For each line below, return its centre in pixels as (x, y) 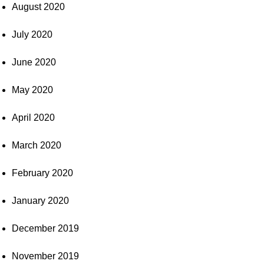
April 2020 (33, 118)
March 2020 (37, 145)
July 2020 (32, 34)
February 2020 (42, 173)
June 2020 (34, 62)
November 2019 (45, 256)
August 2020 (38, 7)
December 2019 (45, 228)
